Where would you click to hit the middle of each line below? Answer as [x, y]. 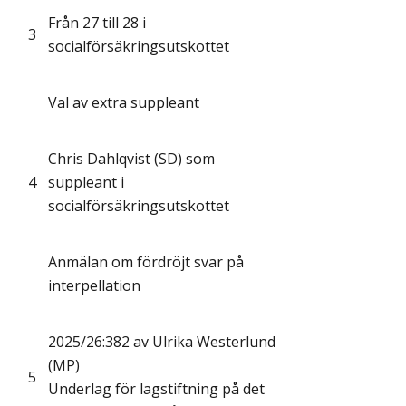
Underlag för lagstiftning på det [156, 389]
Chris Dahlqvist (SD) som [131, 159]
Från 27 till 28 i [97, 23]
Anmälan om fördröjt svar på [146, 262]
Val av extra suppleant [124, 103]
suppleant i [86, 183]
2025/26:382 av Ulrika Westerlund [162, 342]
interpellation [94, 286]
